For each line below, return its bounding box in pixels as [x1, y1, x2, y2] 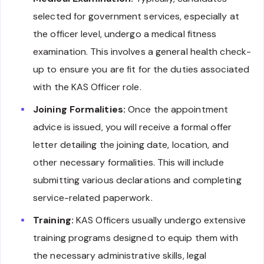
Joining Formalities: [33, 103, 126, 115]
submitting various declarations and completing [33, 173, 242, 186]
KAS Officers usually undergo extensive [73, 213, 246, 226]
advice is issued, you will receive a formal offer [33, 120, 232, 133]
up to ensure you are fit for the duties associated [33, 62, 250, 75]
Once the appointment [126, 103, 229, 115]
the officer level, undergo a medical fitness [33, 27, 217, 40]
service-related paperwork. [33, 191, 153, 204]
